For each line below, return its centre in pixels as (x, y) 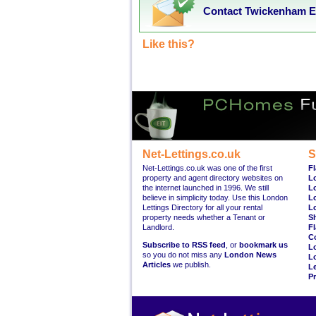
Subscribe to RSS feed (184, 245)
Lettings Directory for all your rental (202, 207)
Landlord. (158, 227)
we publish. (191, 265)
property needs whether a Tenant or (204, 217)
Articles (157, 265)
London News (250, 255)
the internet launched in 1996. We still (206, 188)
